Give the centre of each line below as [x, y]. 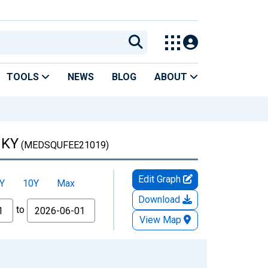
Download [160, 199]
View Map [160, 220]
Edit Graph [160, 179]
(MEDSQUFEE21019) [64, 145]
